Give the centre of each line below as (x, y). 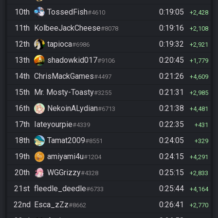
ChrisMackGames (64, 76)
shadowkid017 (72, 60)
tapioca (60, 44)
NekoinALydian (73, 108)
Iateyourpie (53, 124)
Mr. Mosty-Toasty (64, 92)
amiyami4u (65, 156)
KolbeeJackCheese (67, 28)
